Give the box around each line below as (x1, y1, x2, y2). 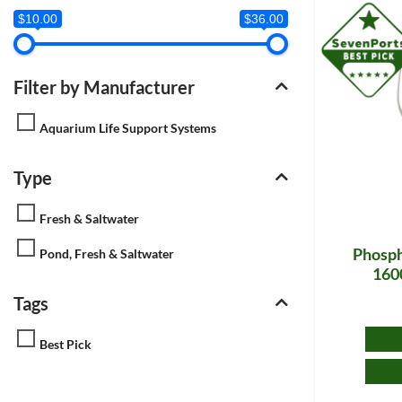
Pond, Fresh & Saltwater (39, 245, 174, 261)
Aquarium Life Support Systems (39, 119, 216, 135)
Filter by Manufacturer (13, 75, 195, 98)
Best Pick (39, 336, 92, 352)
